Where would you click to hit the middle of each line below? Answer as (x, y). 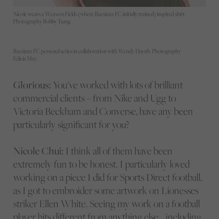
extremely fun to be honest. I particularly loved (101, 164)
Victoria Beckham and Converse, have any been (103, 111)
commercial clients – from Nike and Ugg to (94, 98)
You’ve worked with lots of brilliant (117, 85)
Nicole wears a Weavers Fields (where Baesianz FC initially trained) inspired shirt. (99, 14)
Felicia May (25, 59)
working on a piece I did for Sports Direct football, (107, 177)
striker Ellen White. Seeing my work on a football (106, 203)
